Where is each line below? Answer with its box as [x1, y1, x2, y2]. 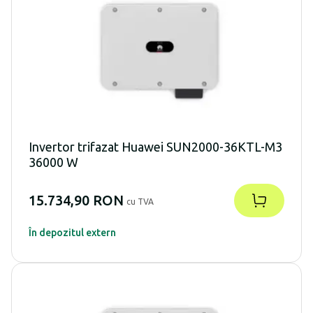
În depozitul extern [29, 227, 116, 239]
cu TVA [126, 197, 154, 207]
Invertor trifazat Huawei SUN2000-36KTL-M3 [29, 140, 282, 154]
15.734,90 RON [29, 192, 124, 209]
